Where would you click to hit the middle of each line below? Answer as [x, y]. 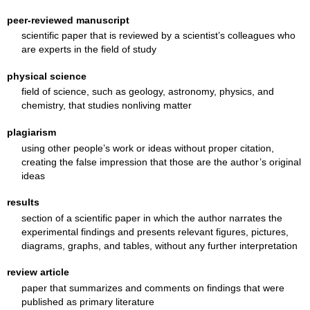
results [24, 202]
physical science [47, 76]
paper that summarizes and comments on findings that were [153, 288]
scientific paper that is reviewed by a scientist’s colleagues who [158, 36]
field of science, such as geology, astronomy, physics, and [147, 92]
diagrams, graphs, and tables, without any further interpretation [159, 245]
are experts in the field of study [89, 49]
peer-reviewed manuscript [69, 20]
